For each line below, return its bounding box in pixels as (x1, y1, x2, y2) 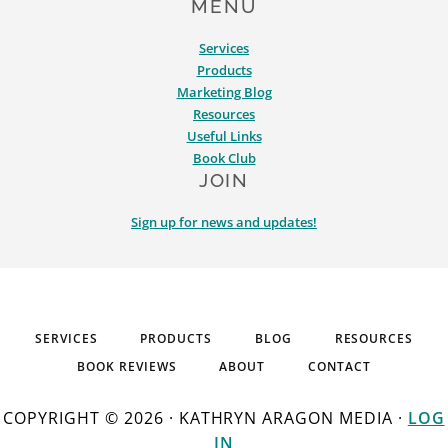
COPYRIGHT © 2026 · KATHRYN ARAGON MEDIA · (3, 406, 408, 429)
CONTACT (308, 357, 371, 375)
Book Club (192, 148, 256, 167)
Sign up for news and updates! (131, 212, 317, 231)
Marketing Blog (176, 82, 272, 101)
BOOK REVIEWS (77, 357, 177, 375)
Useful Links (186, 126, 262, 145)
